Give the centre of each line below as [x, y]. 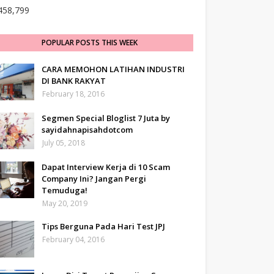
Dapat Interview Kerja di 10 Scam [106, 167]
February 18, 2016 [73, 94]
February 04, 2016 [73, 239]
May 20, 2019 [65, 203]
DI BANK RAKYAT [74, 81]
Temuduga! [65, 190]
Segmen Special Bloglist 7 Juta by [106, 118]
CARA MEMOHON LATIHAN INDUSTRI [113, 69]
